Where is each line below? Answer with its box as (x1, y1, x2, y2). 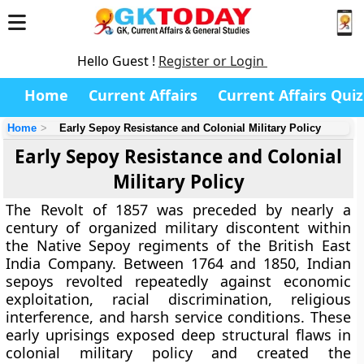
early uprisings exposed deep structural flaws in (6, 325, 351, 344)
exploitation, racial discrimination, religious (6, 289, 351, 309)
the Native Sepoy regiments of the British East (6, 236, 351, 255)
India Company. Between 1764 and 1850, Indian (6, 253, 351, 273)
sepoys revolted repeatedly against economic (6, 271, 351, 291)
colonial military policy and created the (6, 343, 351, 362)
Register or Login (158, 52, 267, 70)
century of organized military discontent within (6, 218, 351, 237)
